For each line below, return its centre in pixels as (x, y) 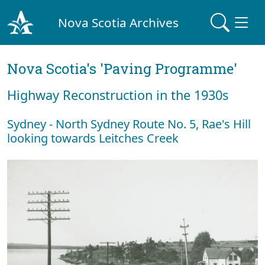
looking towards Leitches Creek (93, 138)
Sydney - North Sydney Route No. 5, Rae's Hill (129, 124)
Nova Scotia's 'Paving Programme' (122, 69)
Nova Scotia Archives (119, 22)
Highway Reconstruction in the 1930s (118, 95)
